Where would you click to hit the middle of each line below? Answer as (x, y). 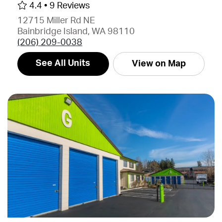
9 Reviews (70, 6)
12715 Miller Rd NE (56, 21)
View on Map (159, 64)
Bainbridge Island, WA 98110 (76, 31)
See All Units (63, 63)
